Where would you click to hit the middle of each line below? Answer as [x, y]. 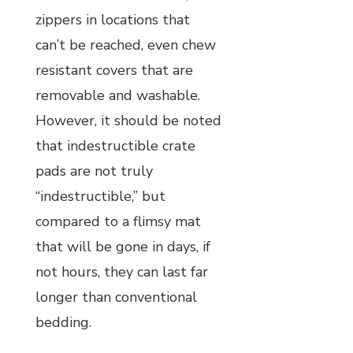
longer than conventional [116, 297]
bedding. [63, 322]
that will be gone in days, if [123, 246]
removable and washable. [118, 95]
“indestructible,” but [100, 196]
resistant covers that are [114, 70]
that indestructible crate [115, 145]
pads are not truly [94, 171]
